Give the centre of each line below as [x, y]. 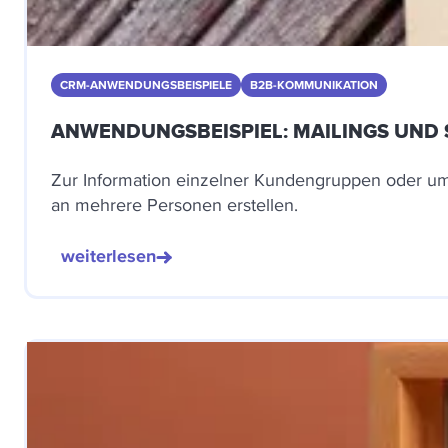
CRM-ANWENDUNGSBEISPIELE [146, 85]
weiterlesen [108, 256]
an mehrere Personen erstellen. [174, 204]
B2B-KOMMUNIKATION [314, 85]
